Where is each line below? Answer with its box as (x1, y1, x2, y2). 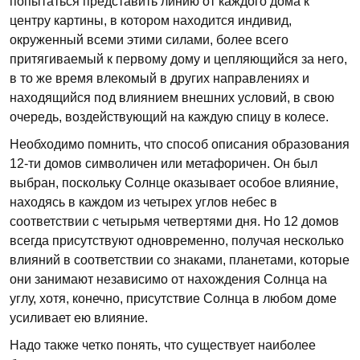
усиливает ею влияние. (10, 311, 148, 325)
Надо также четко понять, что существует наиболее (10, 338, 316, 352)
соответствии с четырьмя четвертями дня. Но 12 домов (10, 215, 339, 228)
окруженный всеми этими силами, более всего (10, 33, 288, 47)
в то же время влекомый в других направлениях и (10, 72, 309, 85)
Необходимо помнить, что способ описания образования (10, 137, 350, 151)
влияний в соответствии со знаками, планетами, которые (10, 253, 350, 267)
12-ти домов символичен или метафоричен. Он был (10, 157, 317, 170)
